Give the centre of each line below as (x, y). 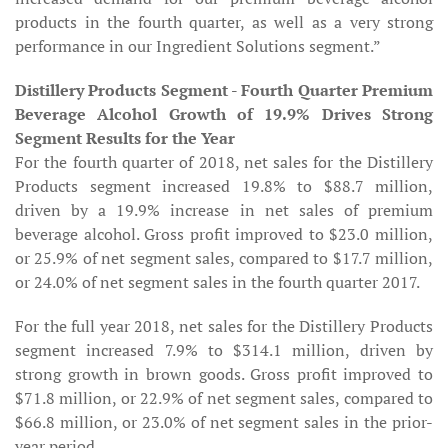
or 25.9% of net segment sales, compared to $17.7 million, (224, 258)
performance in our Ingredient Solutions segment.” (198, 46)
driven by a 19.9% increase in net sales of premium (224, 210)
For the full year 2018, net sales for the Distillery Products (224, 326)
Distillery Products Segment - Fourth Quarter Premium (224, 90)
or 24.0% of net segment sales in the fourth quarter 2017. (217, 282)
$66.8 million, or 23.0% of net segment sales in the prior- (224, 422)
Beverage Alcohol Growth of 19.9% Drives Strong (224, 114)
